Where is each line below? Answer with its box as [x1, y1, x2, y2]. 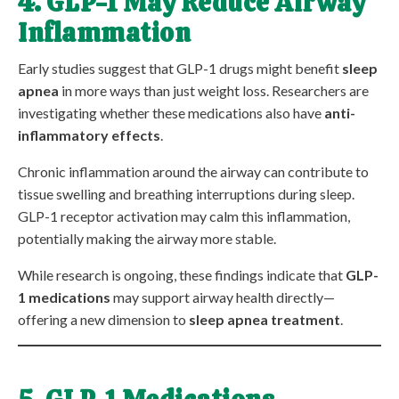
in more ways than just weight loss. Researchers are [59, 81, 369, 99]
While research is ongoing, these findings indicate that [18, 265, 346, 283]
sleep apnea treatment [189, 310, 340, 328]
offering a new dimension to [18, 310, 189, 328]
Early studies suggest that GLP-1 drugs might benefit [18, 59, 342, 77]
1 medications [18, 288, 110, 305]
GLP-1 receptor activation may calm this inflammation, [18, 207, 350, 224]
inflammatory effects [18, 126, 160, 143]
